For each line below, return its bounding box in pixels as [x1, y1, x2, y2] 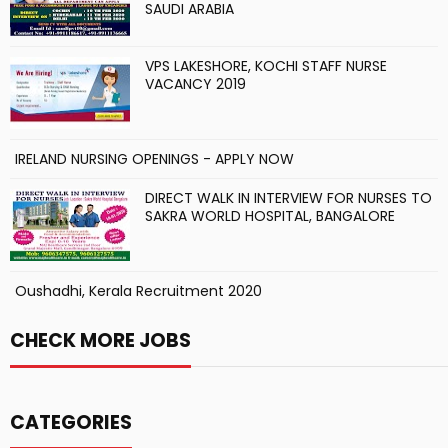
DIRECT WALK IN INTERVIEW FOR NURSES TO [145, 188, 432, 208]
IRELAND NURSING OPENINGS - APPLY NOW [15, 149, 294, 169]
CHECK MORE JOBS [10, 327, 191, 354]
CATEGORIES [10, 409, 132, 436]
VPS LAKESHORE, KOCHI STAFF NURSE [145, 56, 387, 76]
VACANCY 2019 [145, 74, 246, 94]
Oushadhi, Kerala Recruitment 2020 [15, 281, 262, 301]
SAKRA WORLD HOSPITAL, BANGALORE [145, 206, 395, 226]
